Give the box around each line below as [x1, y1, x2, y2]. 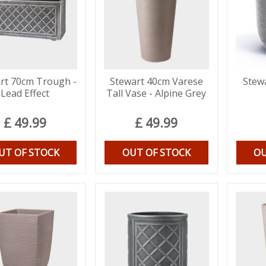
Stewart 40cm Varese [109, 74, 203, 88]
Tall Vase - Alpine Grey [106, 86, 207, 100]
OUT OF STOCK [122, 145, 191, 159]
